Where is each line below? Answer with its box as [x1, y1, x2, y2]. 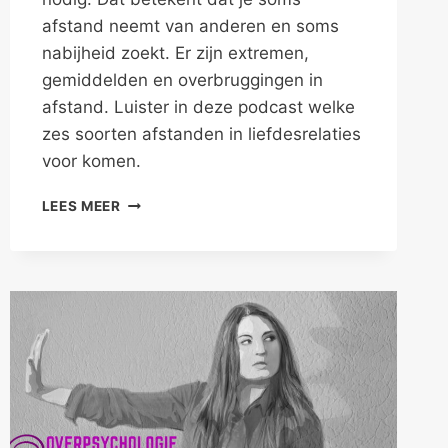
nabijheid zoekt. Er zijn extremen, [41, 43, 309, 64]
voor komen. [41, 151, 141, 172]
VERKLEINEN [119, 298, 211, 315]
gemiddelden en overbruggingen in [41, 70, 323, 91]
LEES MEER [41, 198, 121, 215]
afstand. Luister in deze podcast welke [41, 97, 355, 118]
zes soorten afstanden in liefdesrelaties [41, 124, 361, 145]
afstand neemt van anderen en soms [41, 16, 339, 37]
